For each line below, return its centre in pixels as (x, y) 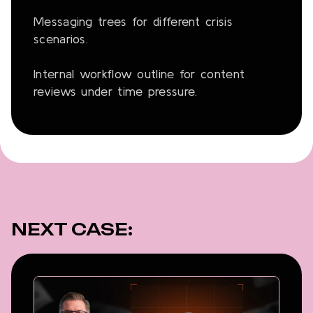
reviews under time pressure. (116, 92)
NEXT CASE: (72, 230)
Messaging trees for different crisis (133, 22)
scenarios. (61, 39)
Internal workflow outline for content (139, 74)
